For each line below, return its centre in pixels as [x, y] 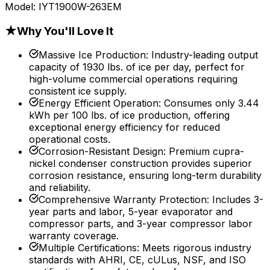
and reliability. [60, 188]
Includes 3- [238, 200]
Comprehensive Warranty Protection [123, 200]
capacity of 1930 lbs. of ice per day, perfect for [137, 67]
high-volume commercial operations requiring [133, 79]
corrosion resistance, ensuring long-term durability [145, 176]
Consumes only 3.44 [212, 103]
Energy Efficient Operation [99, 103]
